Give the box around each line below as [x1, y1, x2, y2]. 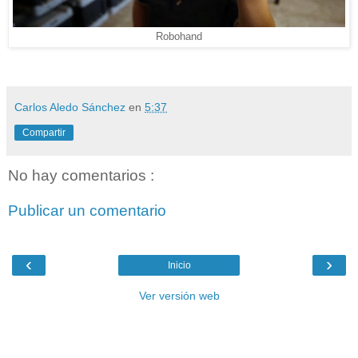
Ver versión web [138, 289, 220, 303]
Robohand [156, 31, 202, 43]
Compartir [22, 127, 66, 139]
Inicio [167, 260, 191, 272]
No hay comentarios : [8, 167, 154, 185]
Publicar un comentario [8, 201, 166, 219]
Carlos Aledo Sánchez [14, 101, 129, 114]
